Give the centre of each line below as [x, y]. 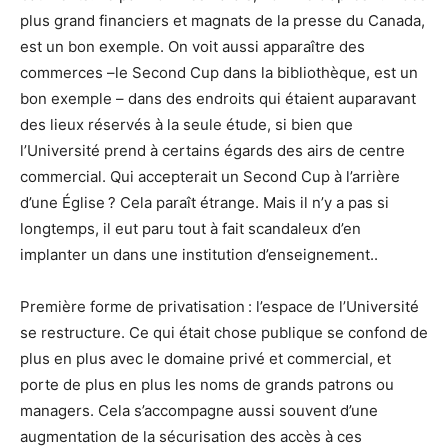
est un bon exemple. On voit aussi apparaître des [192, 47]
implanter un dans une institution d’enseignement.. [199, 255]
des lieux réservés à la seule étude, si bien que [186, 125]
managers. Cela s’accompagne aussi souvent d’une [199, 411]
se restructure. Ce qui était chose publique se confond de [224, 333]
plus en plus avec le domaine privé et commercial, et [205, 359]
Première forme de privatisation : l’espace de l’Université [219, 307]
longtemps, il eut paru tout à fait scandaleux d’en [190, 229]
